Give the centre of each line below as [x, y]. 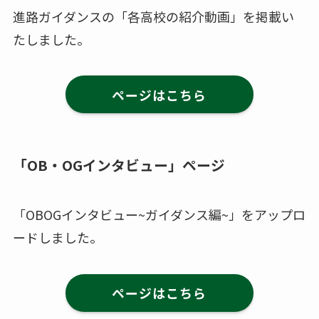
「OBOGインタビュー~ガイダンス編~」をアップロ [159, 214]
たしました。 [51, 39]
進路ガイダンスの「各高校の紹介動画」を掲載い [153, 16]
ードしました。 [57, 237]
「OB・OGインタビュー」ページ [119, 165]
